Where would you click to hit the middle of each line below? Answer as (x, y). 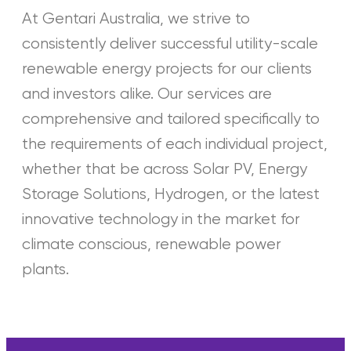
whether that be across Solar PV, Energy (165, 170)
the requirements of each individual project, (175, 145)
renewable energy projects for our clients (167, 69)
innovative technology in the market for (161, 220)
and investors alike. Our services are (147, 94)
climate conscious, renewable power (152, 245)
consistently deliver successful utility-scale (170, 44)
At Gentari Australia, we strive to (136, 19)
